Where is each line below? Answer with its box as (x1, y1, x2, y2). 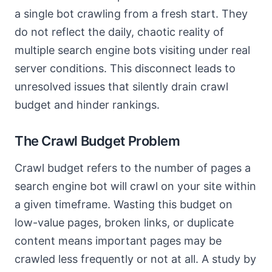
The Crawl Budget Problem (15, 133, 180, 149)
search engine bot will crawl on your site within (15, 180, 256, 192)
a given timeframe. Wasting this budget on (15, 198, 233, 211)
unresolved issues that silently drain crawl (15, 80, 228, 93)
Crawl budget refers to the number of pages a (15, 161, 251, 174)
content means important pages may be (15, 234, 222, 247)
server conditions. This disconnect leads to (15, 62, 236, 75)
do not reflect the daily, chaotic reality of (15, 25, 224, 38)
